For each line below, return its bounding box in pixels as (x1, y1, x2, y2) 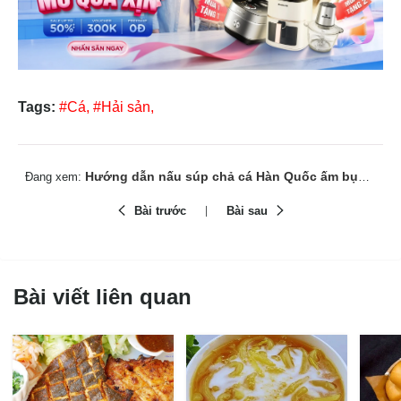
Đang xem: (25, 169, 81, 183)
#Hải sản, (93, 98, 154, 115)
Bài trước (133, 203, 186, 218)
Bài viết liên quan (13, 284, 192, 309)
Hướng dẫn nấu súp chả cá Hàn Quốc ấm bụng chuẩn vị (81, 168, 358, 183)
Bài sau (226, 203, 268, 218)
